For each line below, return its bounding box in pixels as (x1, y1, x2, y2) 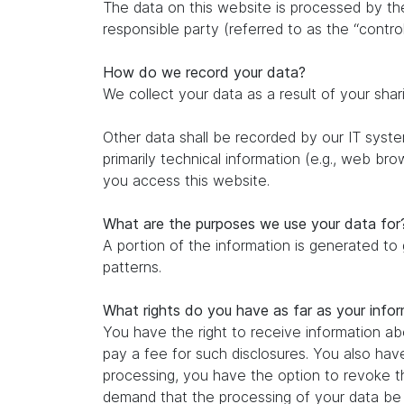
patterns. (103, 258, 161, 276)
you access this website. (103, 171, 270, 189)
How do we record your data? (103, 63, 306, 81)
